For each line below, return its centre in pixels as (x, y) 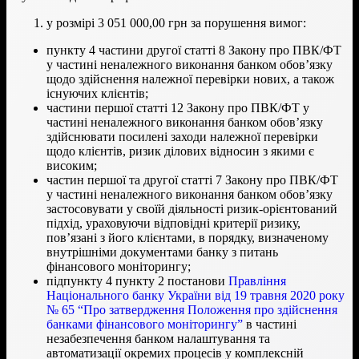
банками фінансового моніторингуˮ (145, 324)
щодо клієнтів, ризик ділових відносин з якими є (180, 151)
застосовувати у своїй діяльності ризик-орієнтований (192, 208)
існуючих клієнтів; (97, 93)
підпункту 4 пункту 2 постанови (137, 280)
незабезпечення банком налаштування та (158, 338)
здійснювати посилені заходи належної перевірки (182, 136)
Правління (257, 280)
